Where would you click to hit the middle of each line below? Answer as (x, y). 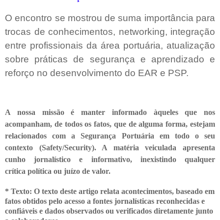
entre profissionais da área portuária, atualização (110, 45)
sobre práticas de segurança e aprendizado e (110, 59)
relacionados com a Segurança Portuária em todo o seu (110, 136)
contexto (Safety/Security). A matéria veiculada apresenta (110, 148)
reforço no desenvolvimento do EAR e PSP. (97, 73)
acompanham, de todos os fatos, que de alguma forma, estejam (110, 124)
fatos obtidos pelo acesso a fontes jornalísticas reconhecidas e (105, 201)
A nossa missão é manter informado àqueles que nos (110, 112)
